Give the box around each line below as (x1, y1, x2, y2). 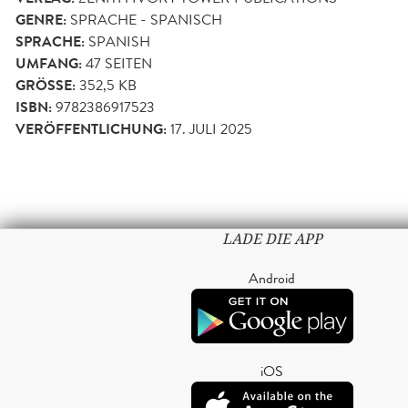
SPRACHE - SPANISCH (70, 8, 222, 30)
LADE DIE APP (221, 229, 322, 249)
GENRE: (15, 8, 66, 31)
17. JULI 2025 (170, 117, 252, 139)
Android (249, 267, 295, 289)
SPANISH (88, 30, 150, 52)
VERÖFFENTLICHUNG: (15, 117, 167, 140)
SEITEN (101, 52, 152, 74)
